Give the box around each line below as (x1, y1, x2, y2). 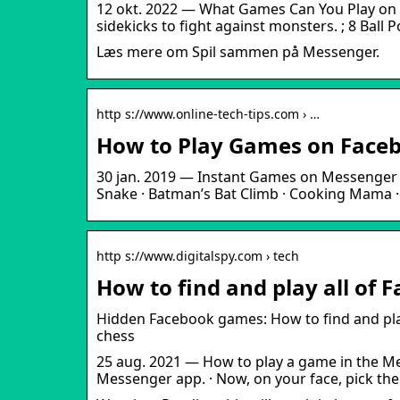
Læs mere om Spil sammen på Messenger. (96, 41, 379, 62)
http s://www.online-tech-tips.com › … (96, 104, 320, 122)
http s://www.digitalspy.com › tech (96, 246, 299, 264)
